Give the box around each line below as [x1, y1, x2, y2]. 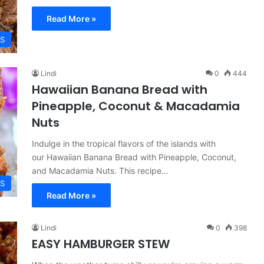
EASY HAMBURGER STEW [32, 236, 170, 252]
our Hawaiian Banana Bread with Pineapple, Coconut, [32, 152, 236, 162]
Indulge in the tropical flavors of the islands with [32, 138, 216, 148]
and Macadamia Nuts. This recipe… [32, 166, 169, 176]
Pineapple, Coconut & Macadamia [32, 98, 240, 114]
